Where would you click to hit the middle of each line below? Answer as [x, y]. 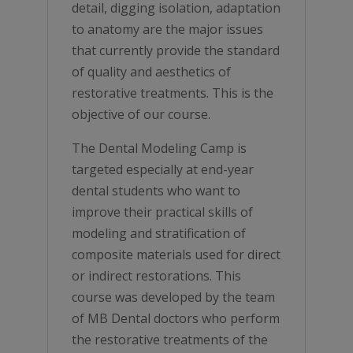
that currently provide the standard [175, 50]
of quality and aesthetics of [151, 72]
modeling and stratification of [158, 233]
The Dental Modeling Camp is [159, 148]
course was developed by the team [173, 297]
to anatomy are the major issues [167, 29]
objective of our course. [141, 114]
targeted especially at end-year [162, 169]
